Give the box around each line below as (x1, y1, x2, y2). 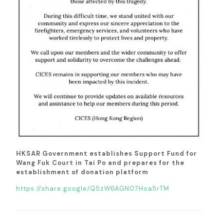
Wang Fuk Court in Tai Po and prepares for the (16, 159, 184, 167)
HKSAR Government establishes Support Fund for (16, 149, 197, 158)
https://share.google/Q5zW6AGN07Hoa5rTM (16, 184, 169, 193)
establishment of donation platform (16, 168, 148, 177)
